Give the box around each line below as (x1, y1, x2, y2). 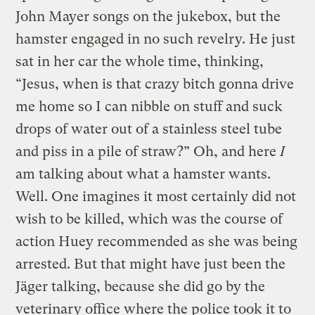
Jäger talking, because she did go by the (15, 278, 266, 295)
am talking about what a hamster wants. (15, 165, 271, 182)
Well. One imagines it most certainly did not (15, 188, 297, 205)
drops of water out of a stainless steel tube (15, 120, 283, 137)
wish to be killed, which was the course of (15, 210, 283, 227)
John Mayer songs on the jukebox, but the (15, 8, 281, 25)
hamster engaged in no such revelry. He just (15, 30, 296, 47)
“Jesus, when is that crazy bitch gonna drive (15, 75, 295, 92)
